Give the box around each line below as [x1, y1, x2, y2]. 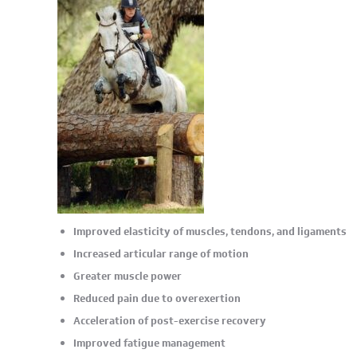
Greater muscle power [73, 269, 182, 284]
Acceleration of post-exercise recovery [73, 313, 266, 328]
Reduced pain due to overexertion [73, 291, 241, 306]
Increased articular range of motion [73, 246, 249, 261]
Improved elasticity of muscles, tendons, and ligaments [73, 224, 347, 239]
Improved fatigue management [73, 335, 226, 351]
